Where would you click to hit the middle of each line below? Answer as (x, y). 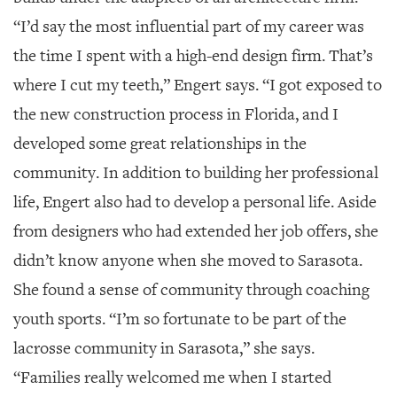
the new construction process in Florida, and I (176, 114)
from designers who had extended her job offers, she (196, 231)
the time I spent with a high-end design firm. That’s (193, 55)
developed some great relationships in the (160, 143)
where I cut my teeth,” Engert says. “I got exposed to (198, 85)
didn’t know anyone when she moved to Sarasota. (188, 260)
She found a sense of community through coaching (191, 289)
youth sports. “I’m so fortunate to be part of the (180, 319)
